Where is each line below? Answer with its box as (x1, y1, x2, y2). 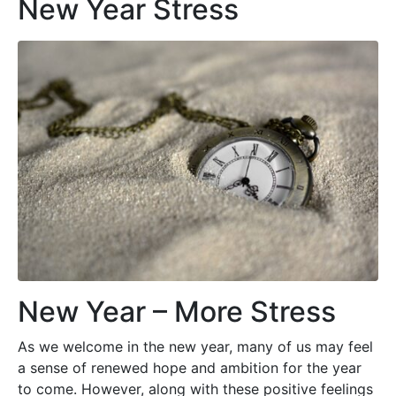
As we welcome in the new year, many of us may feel (18, 338, 373, 356)
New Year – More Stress (18, 294, 336, 330)
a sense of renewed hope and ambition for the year (18, 359, 362, 377)
